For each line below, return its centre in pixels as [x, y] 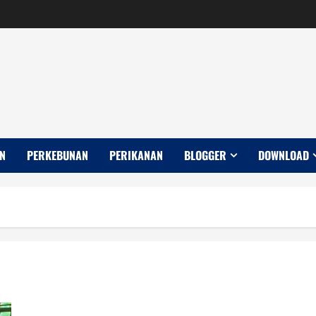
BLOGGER [205, 155]
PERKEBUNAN [57, 155]
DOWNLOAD [284, 155]
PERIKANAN [136, 155]
